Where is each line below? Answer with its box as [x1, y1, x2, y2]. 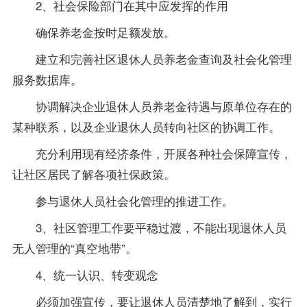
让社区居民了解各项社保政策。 [12, 165, 175, 183]
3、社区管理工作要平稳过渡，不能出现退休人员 [12, 219, 286, 236]
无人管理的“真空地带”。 [12, 239, 137, 257]
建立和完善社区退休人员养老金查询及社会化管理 [12, 50, 292, 68]
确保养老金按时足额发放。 [12, 23, 175, 41]
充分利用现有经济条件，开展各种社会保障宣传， [12, 145, 292, 162]
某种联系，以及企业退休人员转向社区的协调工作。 [12, 118, 280, 136]
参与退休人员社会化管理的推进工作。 [12, 192, 234, 210]
